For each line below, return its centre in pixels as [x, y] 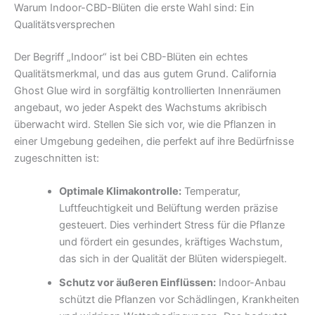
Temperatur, [211, 192]
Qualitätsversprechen [65, 25]
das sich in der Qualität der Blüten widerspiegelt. [173, 259]
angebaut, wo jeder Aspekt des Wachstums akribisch [141, 107]
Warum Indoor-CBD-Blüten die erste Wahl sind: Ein [134, 8]
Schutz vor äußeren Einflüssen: [137, 283]
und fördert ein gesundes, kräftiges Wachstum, [171, 242]
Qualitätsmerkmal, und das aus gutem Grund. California [145, 73]
